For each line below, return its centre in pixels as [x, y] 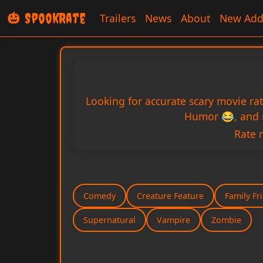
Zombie [226, 220]
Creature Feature [170, 196]
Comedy [100, 196]
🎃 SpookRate [46, 18]
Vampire [173, 220]
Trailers [118, 18]
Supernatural [109, 220]
